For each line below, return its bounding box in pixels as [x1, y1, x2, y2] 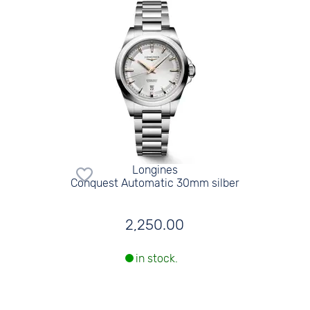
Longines [131, 163, 178, 176]
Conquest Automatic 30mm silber [70, 176, 239, 190]
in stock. [135, 252, 178, 266]
